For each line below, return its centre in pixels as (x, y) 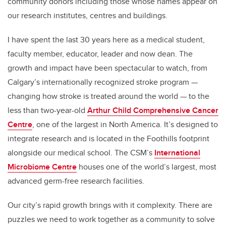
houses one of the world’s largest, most (147, 167)
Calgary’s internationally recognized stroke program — (103, 82)
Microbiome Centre (42, 167)
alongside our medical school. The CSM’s (81, 153)
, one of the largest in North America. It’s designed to (125, 125)
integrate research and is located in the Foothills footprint (108, 139)
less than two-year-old (47, 110)
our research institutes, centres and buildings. (88, 16)
